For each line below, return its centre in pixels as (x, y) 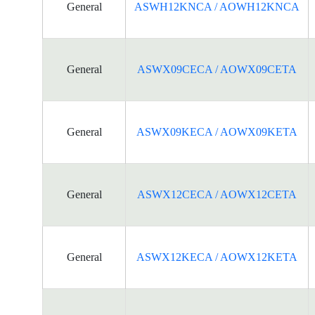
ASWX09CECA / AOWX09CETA (217, 69)
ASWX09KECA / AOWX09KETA (217, 132)
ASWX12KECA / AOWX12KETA (217, 257)
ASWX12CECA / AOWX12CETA (217, 194)
